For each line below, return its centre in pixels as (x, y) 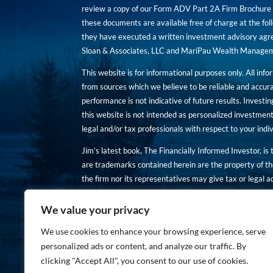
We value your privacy (95, 210)
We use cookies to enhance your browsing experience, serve (153, 231)
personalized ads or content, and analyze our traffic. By (144, 246)
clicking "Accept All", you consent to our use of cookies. (144, 261)
